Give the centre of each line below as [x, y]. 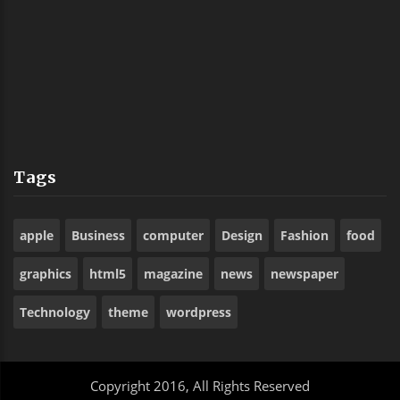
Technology [55, 312]
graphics [46, 274]
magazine [173, 274]
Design [242, 236]
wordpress [199, 312]
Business [98, 236]
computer [173, 236]
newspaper [304, 274]
